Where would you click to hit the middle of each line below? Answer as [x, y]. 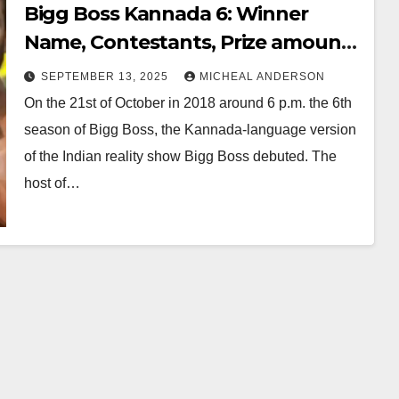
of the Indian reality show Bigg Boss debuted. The [180, 157]
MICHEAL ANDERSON [262, 77]
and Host [68, 71]
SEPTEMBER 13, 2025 [106, 77]
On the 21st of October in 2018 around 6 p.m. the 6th [187, 103]
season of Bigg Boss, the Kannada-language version [190, 130]
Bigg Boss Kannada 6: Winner [166, 14]
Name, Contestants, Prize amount [187, 43]
